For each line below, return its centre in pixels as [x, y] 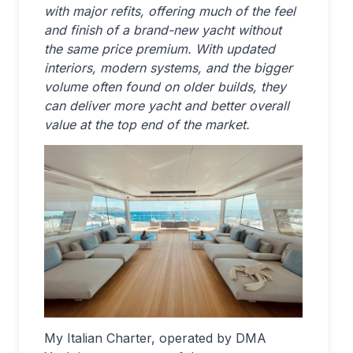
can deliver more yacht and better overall [167, 106]
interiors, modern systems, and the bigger [168, 68]
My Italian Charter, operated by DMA [155, 338]
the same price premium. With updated [160, 49]
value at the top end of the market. [147, 124]
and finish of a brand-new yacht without [163, 30]
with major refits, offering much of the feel [170, 11]
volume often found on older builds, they [165, 87]
